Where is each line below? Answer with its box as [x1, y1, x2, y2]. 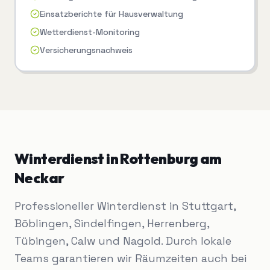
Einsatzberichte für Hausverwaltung [40, 8, 183, 20]
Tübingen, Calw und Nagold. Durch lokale [14, 234, 231, 248]
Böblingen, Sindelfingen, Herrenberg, [14, 216, 209, 231]
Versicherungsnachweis [40, 45, 133, 56]
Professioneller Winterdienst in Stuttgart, [14, 199, 236, 213]
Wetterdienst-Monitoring [40, 27, 140, 38]
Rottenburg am [120, 149, 222, 168]
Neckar [14, 169, 64, 187]
